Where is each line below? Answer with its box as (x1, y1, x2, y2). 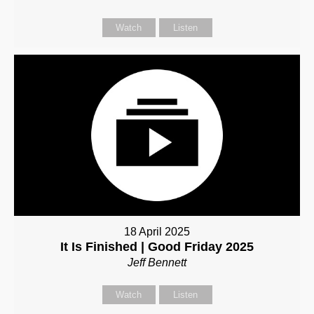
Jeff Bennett (128, 256, 186, 268)
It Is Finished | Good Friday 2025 (60, 239, 254, 254)
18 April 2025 (124, 225, 190, 238)
